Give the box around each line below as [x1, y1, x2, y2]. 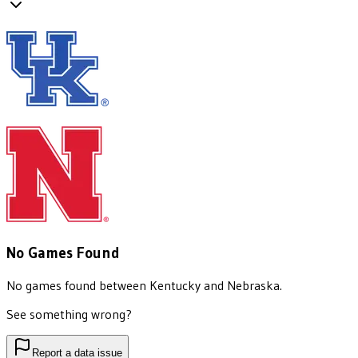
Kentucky [149, 276, 201, 293]
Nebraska [227, 276, 280, 293]
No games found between [6, 276, 149, 293]
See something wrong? [6, 305, 132, 322]
